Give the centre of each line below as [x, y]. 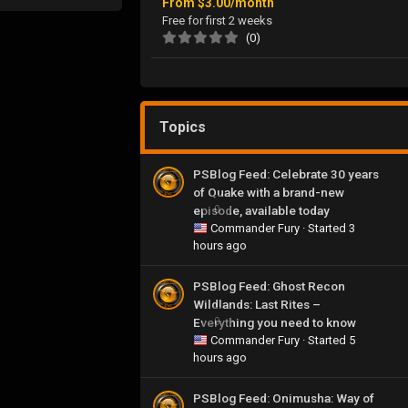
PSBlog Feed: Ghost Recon [269, 286]
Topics [183, 127]
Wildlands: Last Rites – [257, 304]
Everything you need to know [275, 322]
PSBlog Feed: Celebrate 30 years [286, 173]
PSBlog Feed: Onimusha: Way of [284, 398]
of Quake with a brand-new [269, 192]
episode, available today [261, 210]
